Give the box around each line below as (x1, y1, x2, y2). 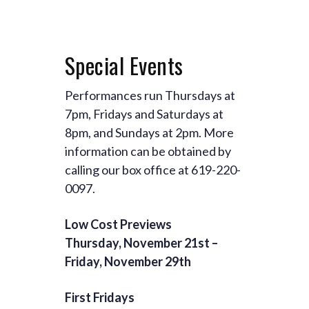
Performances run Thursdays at (65, 88, 235, 103)
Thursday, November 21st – (65, 235, 218, 251)
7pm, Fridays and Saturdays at (65, 106, 223, 122)
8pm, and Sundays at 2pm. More (65, 125, 234, 141)
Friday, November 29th (65, 254, 191, 270)
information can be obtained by (65, 143, 231, 159)
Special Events (65, 49, 183, 82)
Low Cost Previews (65, 217, 172, 232)
